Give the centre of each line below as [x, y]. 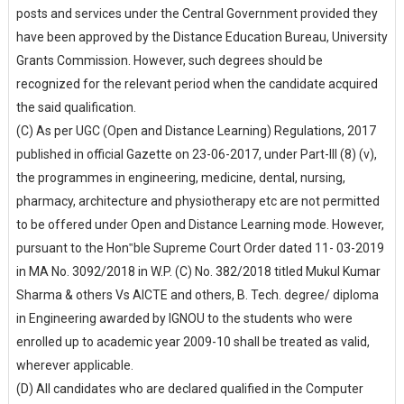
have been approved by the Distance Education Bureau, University [202, 37]
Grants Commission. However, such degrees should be [169, 60]
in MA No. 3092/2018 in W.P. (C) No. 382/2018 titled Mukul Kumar [198, 271]
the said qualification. [77, 107]
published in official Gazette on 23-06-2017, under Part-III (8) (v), [196, 154]
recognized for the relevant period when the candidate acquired [197, 84]
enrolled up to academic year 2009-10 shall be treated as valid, [193, 342]
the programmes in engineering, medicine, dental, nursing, [180, 178]
